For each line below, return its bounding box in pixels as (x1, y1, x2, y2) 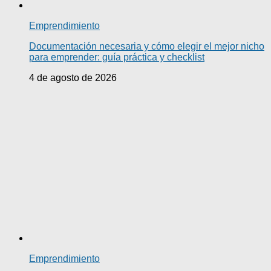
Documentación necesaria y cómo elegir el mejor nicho (29, 41, 264, 52)
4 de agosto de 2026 (29, 73, 117, 83)
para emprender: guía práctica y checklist (29, 52, 204, 63)
